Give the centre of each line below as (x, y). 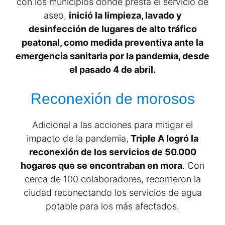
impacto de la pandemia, (78, 138)
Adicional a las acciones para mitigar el (113, 125)
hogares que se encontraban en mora (101, 165)
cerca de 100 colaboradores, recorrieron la (113, 179)
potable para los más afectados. (113, 206)
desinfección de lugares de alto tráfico (113, 29)
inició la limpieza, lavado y (125, 15)
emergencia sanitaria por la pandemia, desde (113, 56)
